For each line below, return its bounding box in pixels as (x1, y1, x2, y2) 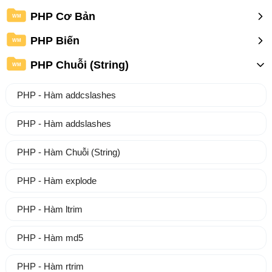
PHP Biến (30, 34, 80, 47)
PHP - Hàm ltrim (16, 204, 83, 215)
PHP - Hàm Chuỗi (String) (16, 147, 120, 158)
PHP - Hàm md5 (16, 233, 83, 243)
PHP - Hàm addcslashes (16, 90, 116, 101)
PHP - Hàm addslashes (16, 118, 111, 129)
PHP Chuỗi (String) (30, 58, 129, 71)
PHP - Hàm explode (16, 175, 97, 186)
